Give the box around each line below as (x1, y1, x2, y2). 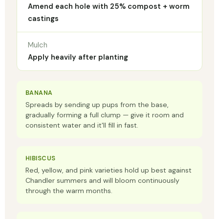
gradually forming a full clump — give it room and (25, 110, 184, 120)
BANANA (25, 89, 53, 97)
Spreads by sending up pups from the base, (25, 100, 169, 109)
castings (28, 14, 59, 24)
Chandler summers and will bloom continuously (25, 176, 179, 185)
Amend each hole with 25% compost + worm (28, 1, 190, 12)
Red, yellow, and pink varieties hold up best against (25, 166, 192, 175)
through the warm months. (25, 186, 112, 196)
